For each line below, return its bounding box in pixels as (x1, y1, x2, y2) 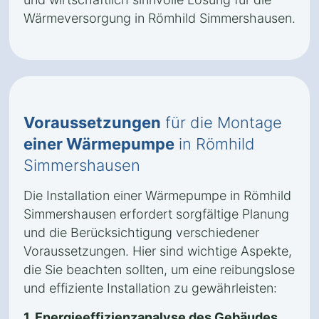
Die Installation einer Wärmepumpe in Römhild (23, 188, 291, 203)
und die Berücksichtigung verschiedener (23, 225, 259, 240)
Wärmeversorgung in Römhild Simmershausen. (23, 11, 296, 26)
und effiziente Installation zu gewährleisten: (23, 281, 277, 296)
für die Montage (161, 113, 282, 132)
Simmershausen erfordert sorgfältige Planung (23, 206, 289, 221)
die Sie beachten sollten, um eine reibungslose (23, 262, 295, 277)
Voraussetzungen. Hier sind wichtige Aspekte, (23, 244, 292, 258)
